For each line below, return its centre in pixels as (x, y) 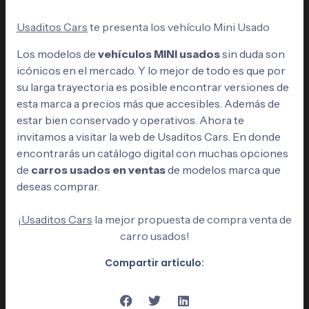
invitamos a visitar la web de (86, 136)
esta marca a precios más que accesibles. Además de (148, 103)
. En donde (254, 136)
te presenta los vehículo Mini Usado (178, 27)
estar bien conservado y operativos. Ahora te (130, 120)
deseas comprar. (59, 186)
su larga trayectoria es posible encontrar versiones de (152, 87)
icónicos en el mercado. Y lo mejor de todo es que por (151, 70)
